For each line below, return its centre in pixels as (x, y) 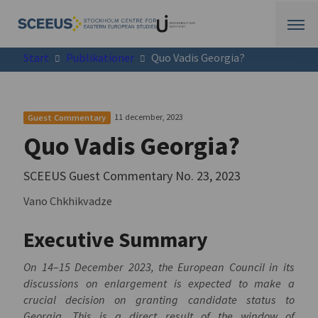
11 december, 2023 (148, 117)
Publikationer (100, 58)
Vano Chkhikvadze (68, 201)
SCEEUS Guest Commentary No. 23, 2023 (132, 176)
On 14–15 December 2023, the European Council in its (159, 267)
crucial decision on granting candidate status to (159, 300)
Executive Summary (116, 240)
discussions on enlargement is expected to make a (159, 284)
